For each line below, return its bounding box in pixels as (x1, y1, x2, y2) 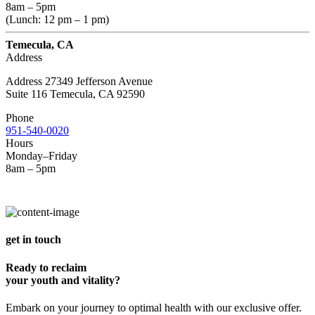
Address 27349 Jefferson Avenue (6, 75, 153, 88)
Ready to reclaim (6, 261, 86, 274)
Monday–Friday (6, 150, 77, 162)
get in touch (6, 233, 61, 246)
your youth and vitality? (6, 274, 120, 286)
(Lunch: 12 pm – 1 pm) (6, 13, 109, 26)
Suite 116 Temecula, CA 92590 (6, 88, 145, 101)
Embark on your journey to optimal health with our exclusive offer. (6, 301, 302, 314)
